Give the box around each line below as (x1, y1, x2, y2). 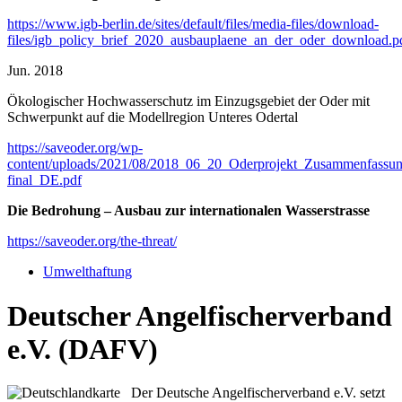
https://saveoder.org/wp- (7, 140, 143, 156)
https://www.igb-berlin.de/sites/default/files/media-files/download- (7, 16, 379, 32)
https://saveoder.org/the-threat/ (7, 233, 177, 249)
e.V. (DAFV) (7, 332, 158, 365)
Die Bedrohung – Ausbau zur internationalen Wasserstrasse (7, 203, 370, 219)
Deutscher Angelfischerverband (7, 299, 392, 332)
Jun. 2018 (7, 63, 63, 79)
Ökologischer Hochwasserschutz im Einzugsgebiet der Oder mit (7, 93, 370, 109)
